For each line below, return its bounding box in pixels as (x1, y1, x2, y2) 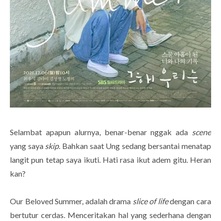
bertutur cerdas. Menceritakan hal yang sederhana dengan (10, 210, 211, 220)
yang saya (10, 141, 45, 151)
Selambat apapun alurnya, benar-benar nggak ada (10, 127, 192, 137)
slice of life (131, 196, 168, 206)
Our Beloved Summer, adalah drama (10, 196, 131, 206)
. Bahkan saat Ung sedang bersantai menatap (59, 141, 211, 151)
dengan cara (168, 196, 212, 206)
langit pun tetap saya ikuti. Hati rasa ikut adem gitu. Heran (10, 155, 211, 165)
